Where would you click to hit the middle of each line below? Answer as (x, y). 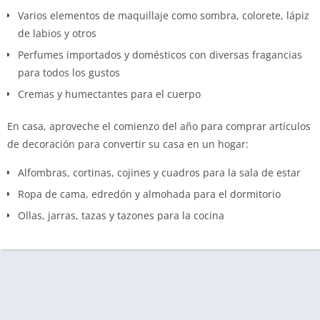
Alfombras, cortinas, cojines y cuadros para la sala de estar (159, 172)
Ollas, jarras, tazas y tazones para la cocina (121, 215)
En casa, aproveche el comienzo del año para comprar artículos (159, 126)
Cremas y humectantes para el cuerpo (109, 94)
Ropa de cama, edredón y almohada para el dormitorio (149, 194)
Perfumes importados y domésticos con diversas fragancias (160, 54)
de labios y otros (57, 33)
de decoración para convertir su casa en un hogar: (128, 144)
